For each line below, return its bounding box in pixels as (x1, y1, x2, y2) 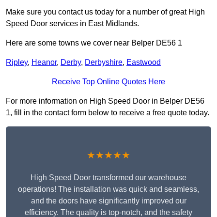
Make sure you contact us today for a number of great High (6, 8, 205, 16)
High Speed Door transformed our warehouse (31, 173, 186, 182)
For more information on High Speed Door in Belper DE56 (6, 97, 204, 106)
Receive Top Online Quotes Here (52, 77, 165, 86)
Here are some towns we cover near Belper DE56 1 (6, 39, 182, 47)
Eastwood (126, 58, 161, 67)
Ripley (6, 58, 28, 67)
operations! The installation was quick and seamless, (18, 185, 199, 194)
